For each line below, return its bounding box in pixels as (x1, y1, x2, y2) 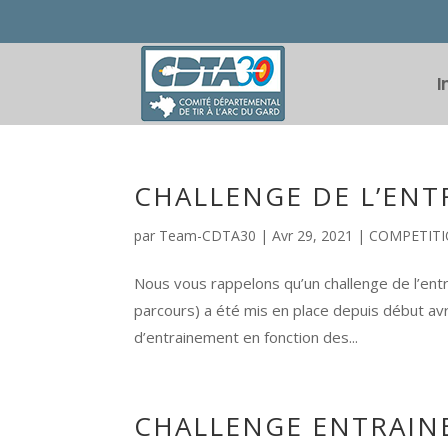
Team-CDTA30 (159, 226, 257, 245)
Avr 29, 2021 (272, 226, 354, 245)
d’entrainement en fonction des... (134, 327, 359, 347)
